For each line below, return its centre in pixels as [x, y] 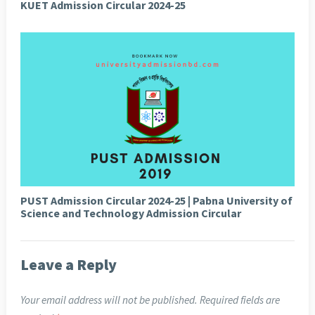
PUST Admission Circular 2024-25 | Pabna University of [156, 201]
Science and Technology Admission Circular [130, 213]
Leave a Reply [68, 265]
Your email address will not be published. [109, 300]
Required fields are [239, 300]
